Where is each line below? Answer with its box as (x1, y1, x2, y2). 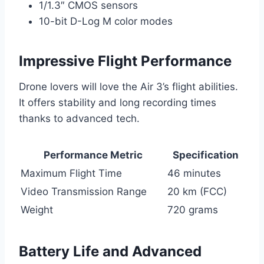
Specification (172, 149, 239, 161)
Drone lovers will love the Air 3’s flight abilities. (19, 81, 238, 93)
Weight (21, 204, 53, 216)
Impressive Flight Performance (19, 52, 232, 70)
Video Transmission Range (21, 186, 147, 198)
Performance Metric (43, 149, 143, 161)
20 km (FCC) (167, 186, 227, 198)
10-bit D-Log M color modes (39, 15, 173, 28)
